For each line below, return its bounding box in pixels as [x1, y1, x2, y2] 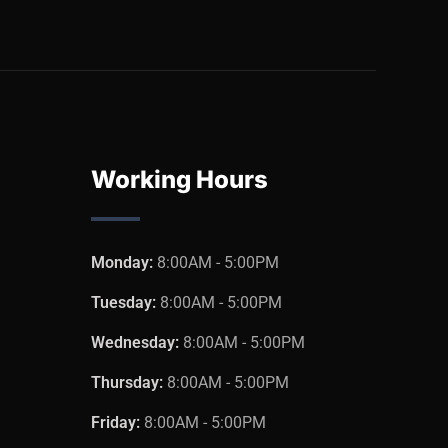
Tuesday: [91, 293, 160, 313]
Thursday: [91, 373, 167, 393]
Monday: [91, 253, 157, 273]
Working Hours [91, 165, 268, 195]
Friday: [91, 413, 144, 433]
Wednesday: [91, 333, 183, 353]
